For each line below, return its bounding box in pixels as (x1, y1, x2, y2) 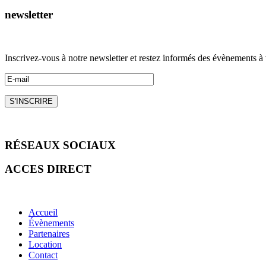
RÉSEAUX (5, 138, 63, 151)
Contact (28, 250, 58, 260)
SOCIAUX (63, 138, 116, 151)
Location (28, 239, 62, 249)
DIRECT (47, 163, 91, 176)
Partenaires (28, 229, 69, 239)
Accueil (28, 207, 58, 217)
